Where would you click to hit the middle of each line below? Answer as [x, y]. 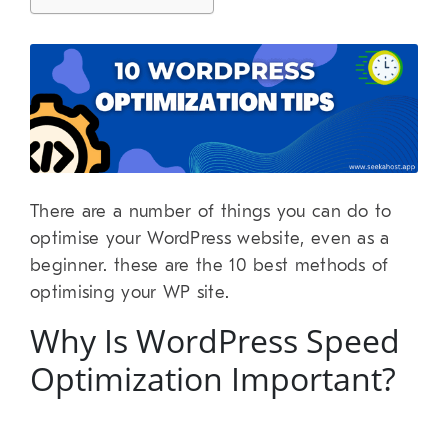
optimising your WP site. [130, 293]
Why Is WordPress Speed [215, 341]
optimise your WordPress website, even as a [210, 239]
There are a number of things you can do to [211, 212]
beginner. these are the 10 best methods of [209, 266]
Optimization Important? [213, 379]
